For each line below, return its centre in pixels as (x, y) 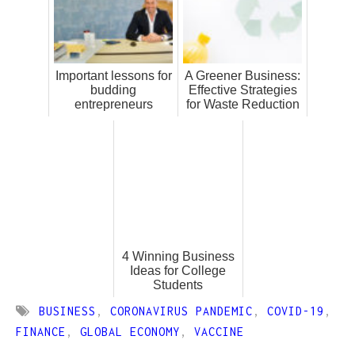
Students (178, 285)
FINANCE (41, 332)
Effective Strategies (242, 90)
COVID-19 (295, 311)
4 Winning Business (178, 257)
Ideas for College (178, 271)
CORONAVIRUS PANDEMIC (181, 311)
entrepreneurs (113, 105)
